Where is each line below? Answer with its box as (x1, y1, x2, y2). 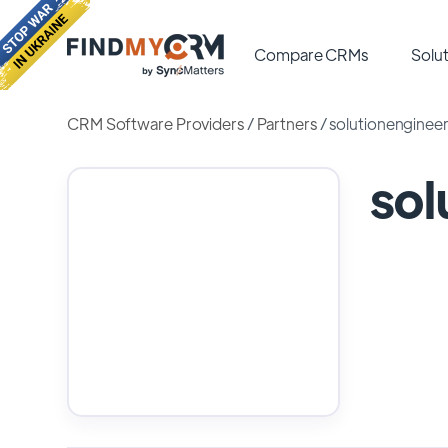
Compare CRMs (254, 44, 369, 65)
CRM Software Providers (67, 113, 244, 134)
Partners (256, 113, 317, 134)
